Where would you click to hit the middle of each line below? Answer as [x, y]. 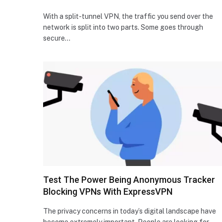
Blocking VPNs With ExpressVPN [108, 191]
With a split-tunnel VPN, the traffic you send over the [128, 16]
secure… [57, 38]
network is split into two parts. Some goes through [123, 27]
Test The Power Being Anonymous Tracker [129, 179]
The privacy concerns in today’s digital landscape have [130, 211]
